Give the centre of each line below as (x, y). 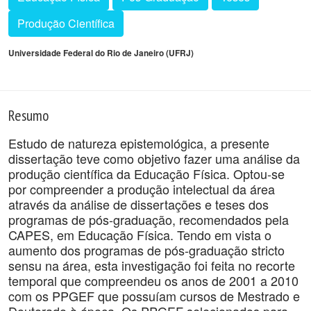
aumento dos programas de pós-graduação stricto (146, 250)
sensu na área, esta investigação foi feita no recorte (152, 265)
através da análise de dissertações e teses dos (138, 204)
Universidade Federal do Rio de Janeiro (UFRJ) (101, 53)
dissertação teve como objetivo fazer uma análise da (154, 158)
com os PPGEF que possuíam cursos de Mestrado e (154, 296)
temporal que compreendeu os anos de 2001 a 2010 (153, 280)
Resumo (28, 115)
